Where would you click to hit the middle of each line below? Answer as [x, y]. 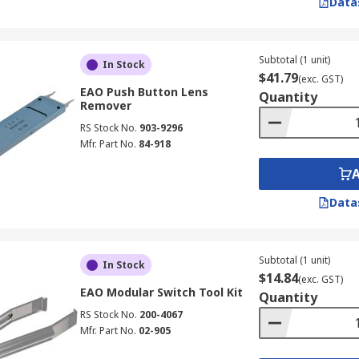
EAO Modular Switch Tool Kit [161, 292]
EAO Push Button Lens [144, 92]
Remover [105, 105]
